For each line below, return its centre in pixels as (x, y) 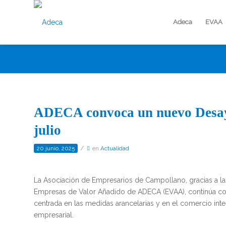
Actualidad (115, 148)
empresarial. (54, 215)
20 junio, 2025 (56, 148)
